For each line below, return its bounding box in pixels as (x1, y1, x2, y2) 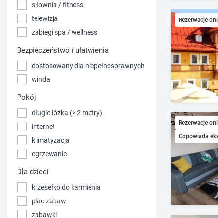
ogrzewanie (32, 149, 67, 158)
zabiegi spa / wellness (32, 28, 97, 36)
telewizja (32, 14, 58, 22)
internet (32, 122, 55, 130)
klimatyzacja (32, 136, 70, 144)
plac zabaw (32, 197, 66, 205)
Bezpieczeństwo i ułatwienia (17, 46, 109, 55)
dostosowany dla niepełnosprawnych (32, 61, 145, 70)
